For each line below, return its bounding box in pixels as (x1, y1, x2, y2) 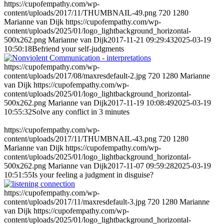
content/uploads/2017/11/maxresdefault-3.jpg (4, 197, 145, 206)
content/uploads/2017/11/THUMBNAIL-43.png (4, 134, 156, 143)
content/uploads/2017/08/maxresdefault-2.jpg (4, 71, 146, 80)
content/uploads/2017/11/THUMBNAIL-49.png (4, 8, 156, 17)
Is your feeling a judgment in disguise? (32, 170, 153, 179)
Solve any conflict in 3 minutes (32, 107, 129, 116)
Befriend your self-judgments (32, 44, 124, 53)
